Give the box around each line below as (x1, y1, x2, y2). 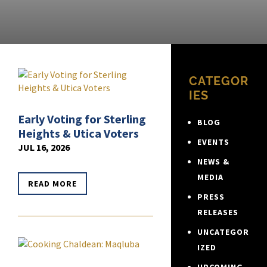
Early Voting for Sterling (18, 111, 146, 127)
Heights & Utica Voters (18, 126, 139, 141)
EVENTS (197, 136, 229, 148)
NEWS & (197, 156, 229, 167)
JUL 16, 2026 (18, 141, 70, 154)
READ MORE (28, 178, 77, 190)
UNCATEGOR (197, 226, 249, 238)
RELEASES (197, 207, 238, 218)
